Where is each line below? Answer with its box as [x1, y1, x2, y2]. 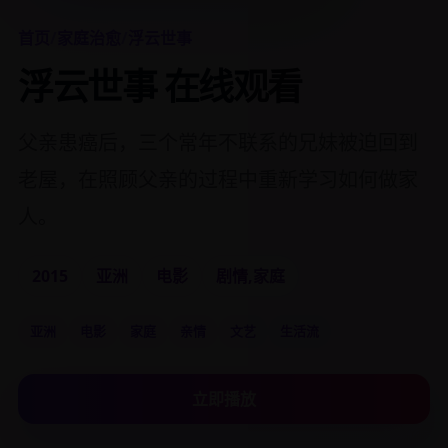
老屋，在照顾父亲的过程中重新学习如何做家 [18, 166, 418, 193]
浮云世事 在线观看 [18, 62, 303, 111]
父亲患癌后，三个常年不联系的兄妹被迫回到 [18, 129, 418, 156]
